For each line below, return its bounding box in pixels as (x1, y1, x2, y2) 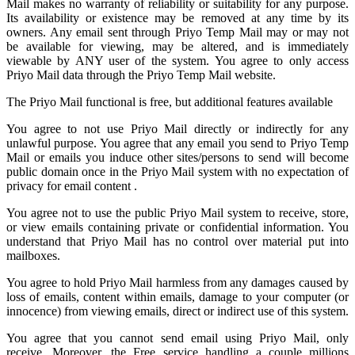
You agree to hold (6, 276, 100, 289)
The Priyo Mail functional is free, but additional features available (6, 95, 333, 109)
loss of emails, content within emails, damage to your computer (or (6, 290, 349, 303)
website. (231, 68, 276, 82)
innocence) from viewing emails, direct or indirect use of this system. (6, 304, 349, 318)
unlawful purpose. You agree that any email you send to (6, 136, 290, 150)
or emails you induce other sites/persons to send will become (29, 151, 349, 164)
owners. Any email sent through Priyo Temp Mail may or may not (6, 25, 349, 39)
